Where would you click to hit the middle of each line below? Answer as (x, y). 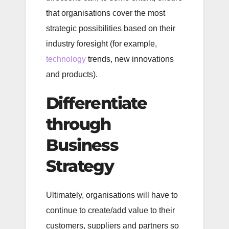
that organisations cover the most (106, 13)
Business (82, 145)
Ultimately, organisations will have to (112, 195)
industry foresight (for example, (101, 43)
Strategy (80, 166)
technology (66, 59)
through (78, 124)
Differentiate (97, 103)
